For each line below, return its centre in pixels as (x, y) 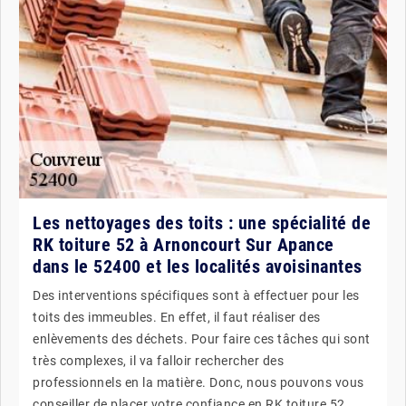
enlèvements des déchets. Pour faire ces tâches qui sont (202, 338)
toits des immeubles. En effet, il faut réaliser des (177, 317)
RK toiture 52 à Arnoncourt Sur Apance (184, 244)
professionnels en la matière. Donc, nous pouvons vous (198, 382)
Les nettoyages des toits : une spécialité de (202, 222)
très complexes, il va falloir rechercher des (158, 360)
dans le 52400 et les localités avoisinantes (198, 266)
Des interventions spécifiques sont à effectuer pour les (196, 295)
